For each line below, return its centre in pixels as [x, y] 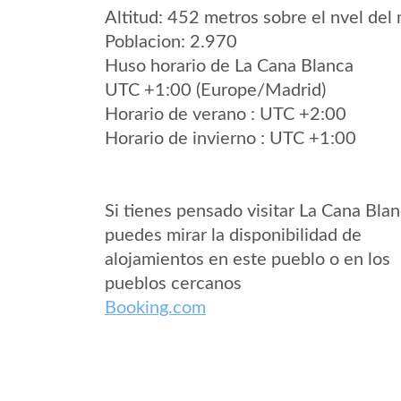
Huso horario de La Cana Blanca [229, 66]
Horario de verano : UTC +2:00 [226, 115]
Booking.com [155, 308]
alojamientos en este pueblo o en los [247, 260]
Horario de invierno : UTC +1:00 [230, 139]
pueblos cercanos [173, 284]
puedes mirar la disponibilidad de [233, 235]
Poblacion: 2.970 [171, 42]
